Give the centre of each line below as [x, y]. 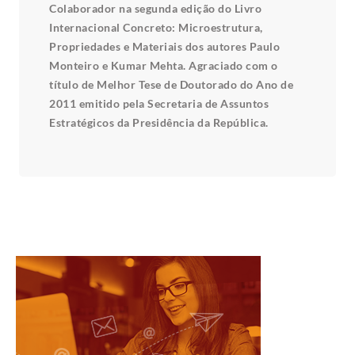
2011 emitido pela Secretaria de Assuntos [159, 104]
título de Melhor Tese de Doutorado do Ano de [171, 85]
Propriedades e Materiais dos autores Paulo [164, 47]
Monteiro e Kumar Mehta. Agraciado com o [164, 66]
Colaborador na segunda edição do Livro [155, 9]
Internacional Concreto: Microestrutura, [156, 28]
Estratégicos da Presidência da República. [159, 123]
